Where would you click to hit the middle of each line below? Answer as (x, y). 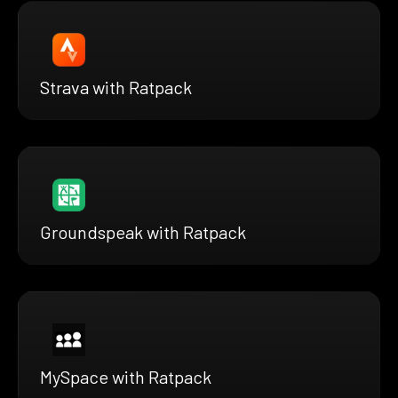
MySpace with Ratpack (126, 376)
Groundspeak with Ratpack (143, 231)
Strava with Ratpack (116, 87)
